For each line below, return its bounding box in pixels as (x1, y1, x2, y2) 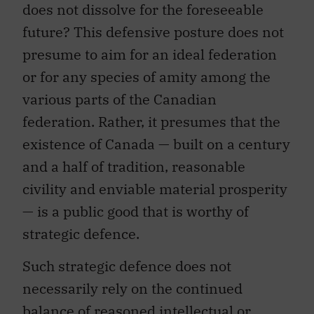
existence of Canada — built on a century (22, 134, 290, 153)
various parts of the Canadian (22, 89, 217, 109)
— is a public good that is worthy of (22, 201, 249, 221)
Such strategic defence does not (22, 256, 231, 275)
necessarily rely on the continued (22, 278, 243, 298)
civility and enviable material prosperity (22, 179, 287, 198)
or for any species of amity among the (22, 67, 271, 86)
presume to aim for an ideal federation (22, 44, 277, 64)
